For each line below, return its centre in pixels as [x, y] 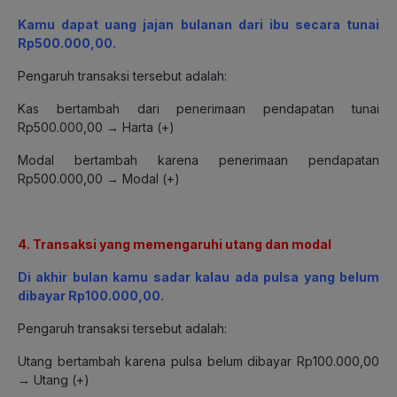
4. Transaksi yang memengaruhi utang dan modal [175, 244]
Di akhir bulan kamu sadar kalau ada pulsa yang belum [198, 276]
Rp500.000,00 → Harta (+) [96, 127]
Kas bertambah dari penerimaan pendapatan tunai [198, 108]
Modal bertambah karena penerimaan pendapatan [198, 160]
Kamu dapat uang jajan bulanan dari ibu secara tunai [198, 24]
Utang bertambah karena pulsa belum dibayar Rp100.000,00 [198, 361]
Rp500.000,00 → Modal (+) [99, 178]
